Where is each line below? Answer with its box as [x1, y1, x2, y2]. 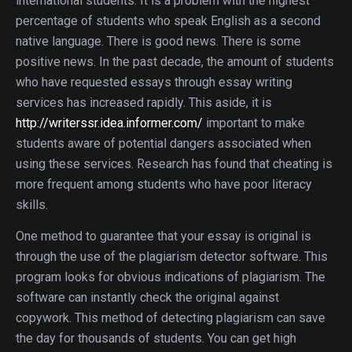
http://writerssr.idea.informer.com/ [16, 115, 203, 130]
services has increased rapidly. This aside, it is [16, 95, 272, 110]
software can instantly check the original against [16, 290, 279, 305]
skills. [16, 197, 48, 212]
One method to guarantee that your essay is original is [16, 229, 311, 244]
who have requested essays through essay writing [16, 75, 292, 90]
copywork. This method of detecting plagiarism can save [16, 310, 325, 325]
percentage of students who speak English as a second [16, 13, 321, 28]
